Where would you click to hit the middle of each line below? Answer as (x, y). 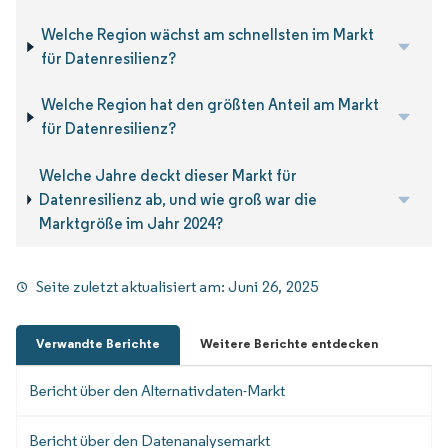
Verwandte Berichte (98, 343)
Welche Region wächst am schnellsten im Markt (208, 34)
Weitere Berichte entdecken (289, 343)
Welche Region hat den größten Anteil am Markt (210, 105)
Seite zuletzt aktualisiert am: (132, 287)
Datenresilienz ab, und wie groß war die (177, 199)
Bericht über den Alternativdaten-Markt (157, 390)
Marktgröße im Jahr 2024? (130, 223)
